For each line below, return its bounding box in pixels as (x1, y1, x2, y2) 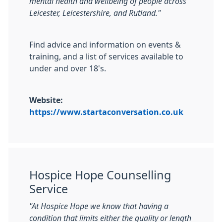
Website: (29, 96, 63, 104)
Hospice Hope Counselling (29, 169, 171, 181)
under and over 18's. (29, 64, 106, 72)
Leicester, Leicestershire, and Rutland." (29, 9, 161, 17)
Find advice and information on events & (29, 41, 181, 49)
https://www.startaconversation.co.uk (29, 108, 183, 116)
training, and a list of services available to (29, 53, 183, 60)
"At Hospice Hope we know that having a (29, 202, 168, 210)
